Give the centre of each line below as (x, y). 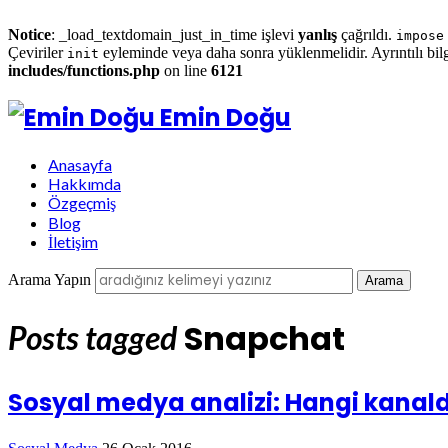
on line (185, 70)
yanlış (317, 34)
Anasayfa (80, 164)
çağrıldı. (366, 34)
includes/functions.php (84, 70)
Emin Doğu (225, 117)
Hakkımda (84, 183)
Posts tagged (92, 338)
